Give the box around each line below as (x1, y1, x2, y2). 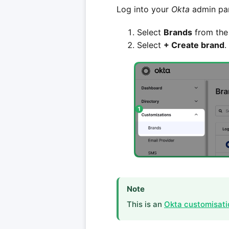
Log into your (117, 4, 171, 14)
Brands (164, 27, 192, 37)
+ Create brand (164, 40, 224, 50)
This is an (127, 199, 164, 209)
